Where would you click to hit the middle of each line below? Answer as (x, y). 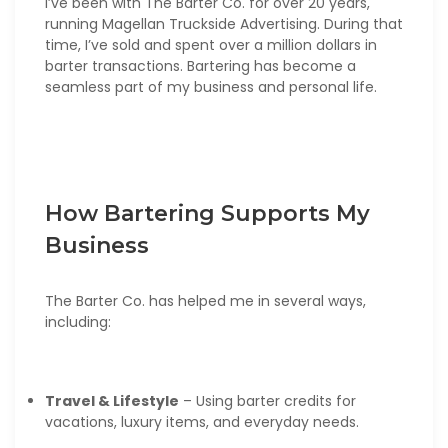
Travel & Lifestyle (112, 401)
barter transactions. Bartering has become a (200, 66)
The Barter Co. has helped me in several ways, (205, 301)
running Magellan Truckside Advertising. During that (224, 24)
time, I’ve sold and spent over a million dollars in (211, 45)
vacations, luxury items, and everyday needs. (202, 422)
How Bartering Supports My (207, 214)
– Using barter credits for (267, 401)
